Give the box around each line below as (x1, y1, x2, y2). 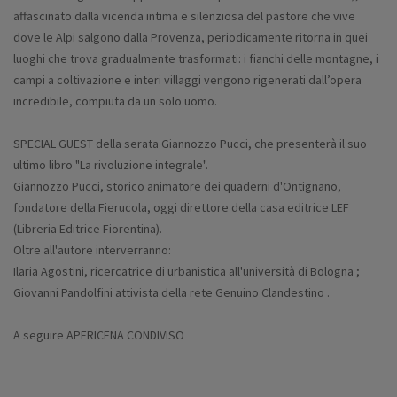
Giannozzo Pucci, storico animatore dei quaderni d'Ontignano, (13, 178, 341, 195)
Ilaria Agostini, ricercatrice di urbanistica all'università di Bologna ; (13, 263, 360, 280)
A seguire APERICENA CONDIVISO (13, 327, 184, 344)
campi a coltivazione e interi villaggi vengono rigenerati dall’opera (13, 72, 362, 89)
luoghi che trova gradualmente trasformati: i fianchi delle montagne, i (13, 51, 378, 67)
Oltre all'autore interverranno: (13, 242, 171, 259)
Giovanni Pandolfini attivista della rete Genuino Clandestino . (13, 284, 330, 301)
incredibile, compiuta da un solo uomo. (13, 93, 217, 110)
